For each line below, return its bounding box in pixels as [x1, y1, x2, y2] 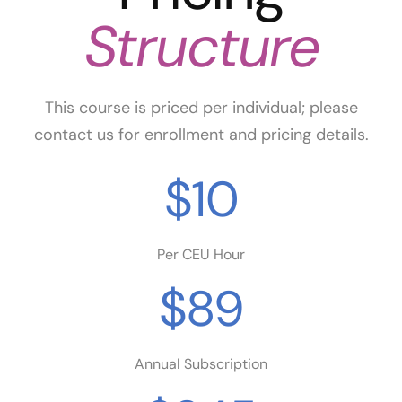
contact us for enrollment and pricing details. [33, 124, 369, 146]
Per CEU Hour [157, 245, 245, 265]
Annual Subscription [135, 354, 267, 374]
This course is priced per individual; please [44, 97, 358, 119]
